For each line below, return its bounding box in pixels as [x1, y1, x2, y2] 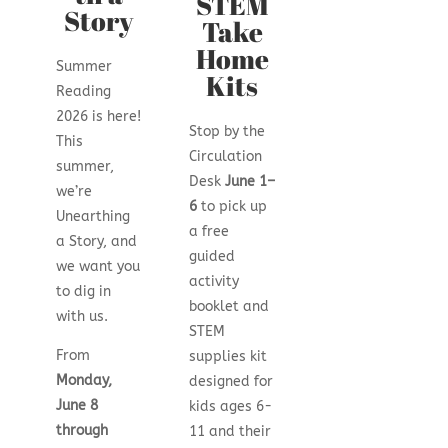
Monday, [55, 372, 112, 390]
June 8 [55, 397, 98, 415]
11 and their [189, 422, 272, 440]
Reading [55, 83, 111, 101]
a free [189, 222, 230, 240]
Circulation [189, 147, 263, 165]
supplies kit [189, 347, 268, 365]
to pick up [197, 197, 268, 215]
